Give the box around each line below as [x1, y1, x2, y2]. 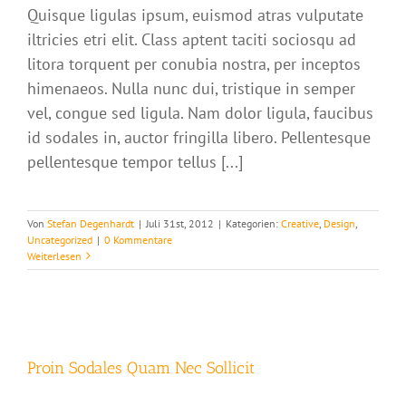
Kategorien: [226, 216, 281, 230]
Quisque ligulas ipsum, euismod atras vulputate [27, 4, 363, 25]
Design [324, 216, 355, 230]
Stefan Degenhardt [47, 216, 134, 230]
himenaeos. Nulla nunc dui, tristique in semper [27, 77, 355, 99]
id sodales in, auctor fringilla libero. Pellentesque [27, 126, 371, 148]
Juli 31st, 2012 [146, 216, 214, 230]
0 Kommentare [104, 232, 172, 246]
